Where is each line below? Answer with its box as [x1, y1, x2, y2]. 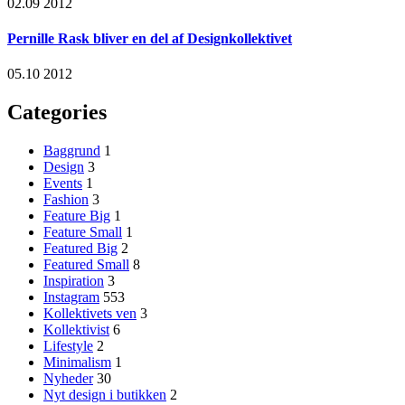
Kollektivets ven [43, 305, 137, 321]
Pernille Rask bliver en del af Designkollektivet [7, 30, 292, 46]
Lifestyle [43, 337, 93, 353]
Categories [7, 99, 107, 124]
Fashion [43, 191, 89, 207]
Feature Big [43, 207, 110, 223]
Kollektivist [43, 321, 109, 337]
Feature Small [43, 223, 122, 240]
